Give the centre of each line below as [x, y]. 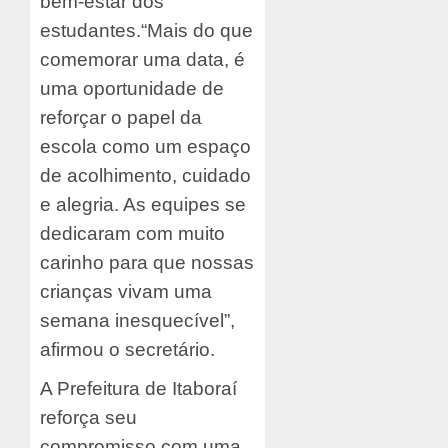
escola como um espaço [145, 147]
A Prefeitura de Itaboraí [138, 389]
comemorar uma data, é [142, 60]
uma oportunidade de [132, 89]
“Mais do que [197, 31]
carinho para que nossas [147, 263]
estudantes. [90, 31]
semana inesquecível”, [137, 321]
